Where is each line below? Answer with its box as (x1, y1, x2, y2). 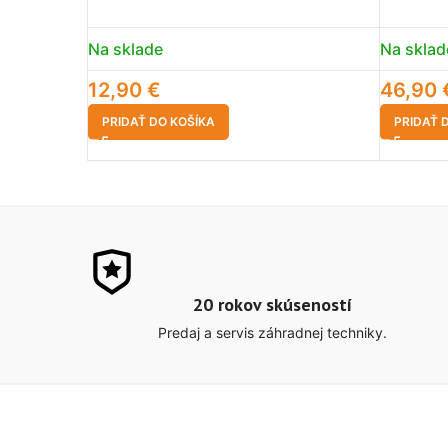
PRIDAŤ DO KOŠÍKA (102, 114, 215, 129)
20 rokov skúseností (192, 293, 352, 316)
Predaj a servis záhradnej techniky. (157, 324, 387, 341)
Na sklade (88, 39, 163, 59)
